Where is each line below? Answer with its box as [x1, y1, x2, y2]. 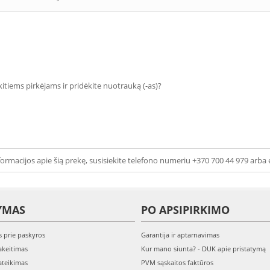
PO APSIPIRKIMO [141, 202, 230, 217]
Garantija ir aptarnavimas [141, 230, 219, 239]
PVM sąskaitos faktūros [141, 258, 213, 267]
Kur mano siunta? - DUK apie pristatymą [141, 244, 266, 253]
